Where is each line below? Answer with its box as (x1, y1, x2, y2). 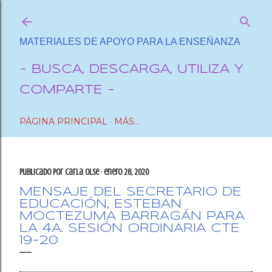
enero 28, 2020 (104, 168, 149, 177)
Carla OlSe (65, 168, 99, 177)
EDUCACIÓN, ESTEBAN (19, 199, 182, 210)
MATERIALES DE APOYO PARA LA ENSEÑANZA (19, 36, 240, 47)
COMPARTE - (19, 84, 115, 96)
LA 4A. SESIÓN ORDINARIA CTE (19, 223, 240, 234)
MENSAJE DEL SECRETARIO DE (19, 186, 242, 198)
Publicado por (19, 168, 65, 177)
